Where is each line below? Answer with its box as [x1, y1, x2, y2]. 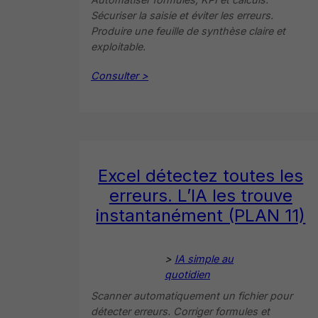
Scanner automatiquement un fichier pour [91, 289, 292, 302]
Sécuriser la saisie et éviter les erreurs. [91, 9, 273, 21]
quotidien [165, 268, 210, 280]
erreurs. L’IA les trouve [109, 185, 292, 206]
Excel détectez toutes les [98, 165, 304, 186]
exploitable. [91, 40, 146, 53]
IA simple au [175, 252, 234, 265]
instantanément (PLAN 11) [96, 204, 306, 226]
